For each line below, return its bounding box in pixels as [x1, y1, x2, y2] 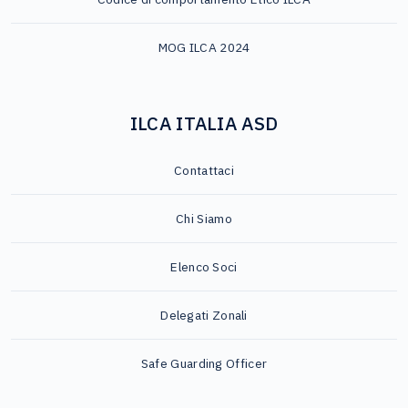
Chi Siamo [176, 209, 232, 227]
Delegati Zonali [160, 306, 248, 323]
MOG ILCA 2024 [158, 39, 250, 56]
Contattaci [174, 161, 234, 178]
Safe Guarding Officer [140, 354, 268, 372]
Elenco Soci [170, 258, 238, 275]
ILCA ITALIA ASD [129, 111, 279, 137]
